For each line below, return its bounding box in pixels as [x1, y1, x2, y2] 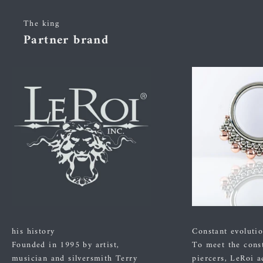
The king [23, 16, 60, 31]
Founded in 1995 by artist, [12, 238, 120, 253]
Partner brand [23, 29, 109, 51]
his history [12, 224, 55, 240]
